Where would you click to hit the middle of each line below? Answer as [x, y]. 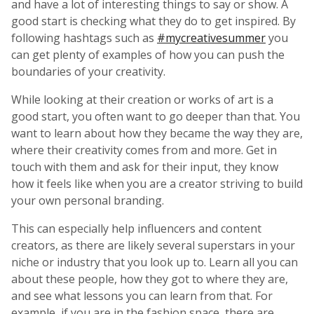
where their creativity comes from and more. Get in [144, 150]
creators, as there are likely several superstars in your [153, 245]
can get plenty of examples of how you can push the [148, 54]
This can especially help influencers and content [136, 228]
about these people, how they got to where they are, [150, 279]
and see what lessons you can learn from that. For [142, 295]
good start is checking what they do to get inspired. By [153, 21]
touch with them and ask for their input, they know [145, 166]
